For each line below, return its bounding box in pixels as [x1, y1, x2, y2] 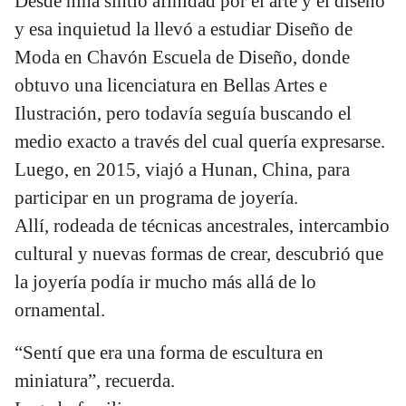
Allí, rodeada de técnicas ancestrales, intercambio [14, 215, 390, 237]
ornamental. [14, 299, 105, 321]
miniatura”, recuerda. [14, 370, 175, 391]
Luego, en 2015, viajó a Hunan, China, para [14, 159, 350, 180]
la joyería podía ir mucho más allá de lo [14, 271, 316, 293]
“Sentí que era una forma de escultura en [14, 342, 324, 363]
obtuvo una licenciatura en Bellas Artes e [14, 74, 327, 96]
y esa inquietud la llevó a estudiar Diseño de [14, 18, 353, 40]
